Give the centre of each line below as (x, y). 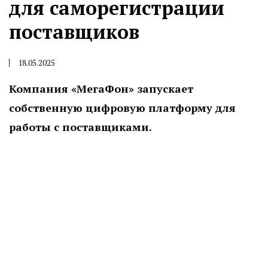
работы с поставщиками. (80, 127)
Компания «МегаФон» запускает (101, 89)
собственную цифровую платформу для (122, 108)
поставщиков (74, 32)
